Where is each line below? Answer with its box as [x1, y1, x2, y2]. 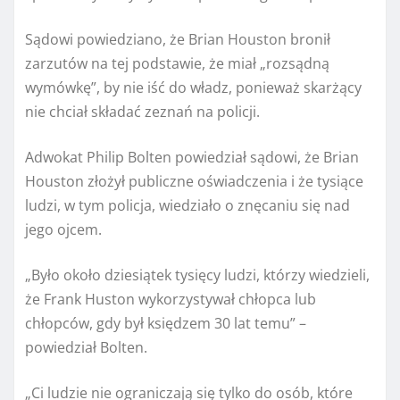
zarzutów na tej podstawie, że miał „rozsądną [25, 53, 329, 73]
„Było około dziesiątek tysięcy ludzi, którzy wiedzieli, [25, 264, 370, 285]
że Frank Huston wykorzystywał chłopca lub [25, 288, 316, 309]
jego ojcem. [25, 219, 102, 239]
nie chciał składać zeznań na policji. [25, 101, 260, 121]
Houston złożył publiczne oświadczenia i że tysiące [25, 171, 363, 191]
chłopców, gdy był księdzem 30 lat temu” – [25, 312, 306, 333]
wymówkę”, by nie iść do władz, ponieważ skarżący [25, 77, 362, 97]
